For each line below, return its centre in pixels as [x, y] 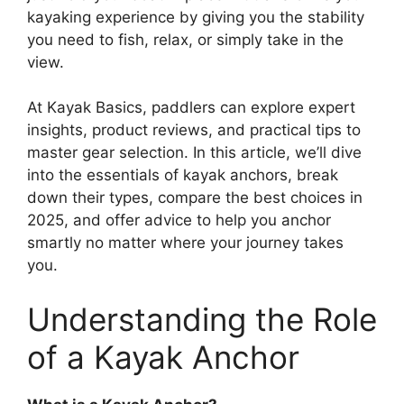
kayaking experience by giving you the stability [196, 17]
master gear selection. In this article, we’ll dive [194, 153]
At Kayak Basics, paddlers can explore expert [191, 108]
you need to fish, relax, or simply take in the [185, 39]
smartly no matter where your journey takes [185, 243]
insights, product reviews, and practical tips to [194, 130]
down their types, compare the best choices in [195, 198]
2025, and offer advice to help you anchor [179, 220]
